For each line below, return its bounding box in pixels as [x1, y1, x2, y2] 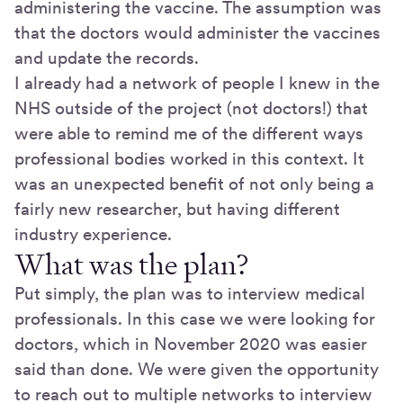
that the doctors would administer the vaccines [14, 22, 381, 43]
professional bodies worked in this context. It [14, 148, 364, 169]
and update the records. [14, 47, 199, 68]
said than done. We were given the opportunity [14, 358, 379, 380]
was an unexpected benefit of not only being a [14, 173, 374, 194]
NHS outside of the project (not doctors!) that [14, 97, 368, 119]
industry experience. [14, 223, 172, 245]
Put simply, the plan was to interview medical [14, 282, 365, 304]
